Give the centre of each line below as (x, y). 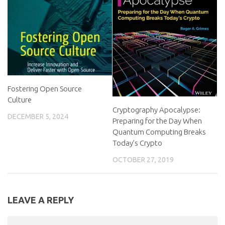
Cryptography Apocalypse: (156, 109)
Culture (20, 100)
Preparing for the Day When (157, 121)
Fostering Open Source (45, 89)
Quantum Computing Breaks (159, 132)
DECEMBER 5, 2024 (38, 117)
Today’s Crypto (137, 143)
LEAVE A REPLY (41, 200)
